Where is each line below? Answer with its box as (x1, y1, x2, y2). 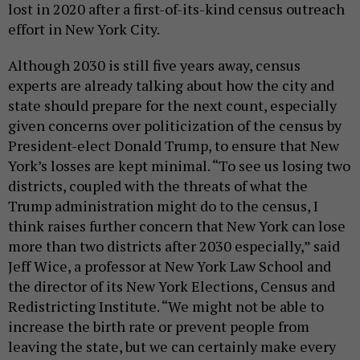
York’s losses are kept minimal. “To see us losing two (8, 156, 350, 176)
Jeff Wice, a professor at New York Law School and (8, 256, 331, 276)
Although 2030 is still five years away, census (8, 55, 301, 76)
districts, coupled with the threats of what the (8, 176, 308, 196)
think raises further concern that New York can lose (8, 216, 346, 236)
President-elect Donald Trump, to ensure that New (8, 136, 339, 156)
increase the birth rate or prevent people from (8, 317, 309, 337)
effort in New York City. (8, 19, 162, 39)
